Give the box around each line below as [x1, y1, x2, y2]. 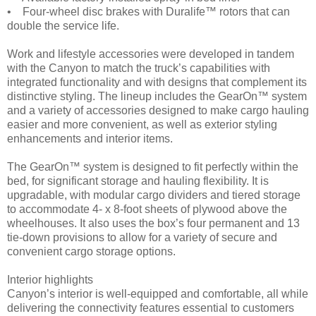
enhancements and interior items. [7, 133, 173, 145]
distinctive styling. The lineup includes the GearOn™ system [7, 90, 307, 103]
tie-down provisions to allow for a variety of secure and [7, 231, 277, 244]
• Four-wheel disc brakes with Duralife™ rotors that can [7, 6, 290, 18]
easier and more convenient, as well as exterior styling [7, 119, 277, 131]
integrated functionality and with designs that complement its [7, 76, 307, 89]
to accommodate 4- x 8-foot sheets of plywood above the [7, 203, 287, 216]
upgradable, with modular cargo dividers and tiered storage [7, 189, 300, 202]
